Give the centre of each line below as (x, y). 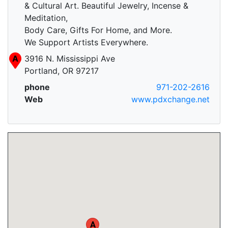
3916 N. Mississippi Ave (70, 59)
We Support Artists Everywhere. (86, 42)
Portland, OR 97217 (62, 71)
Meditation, (46, 18)
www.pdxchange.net (170, 99)
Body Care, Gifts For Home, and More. (98, 30)
